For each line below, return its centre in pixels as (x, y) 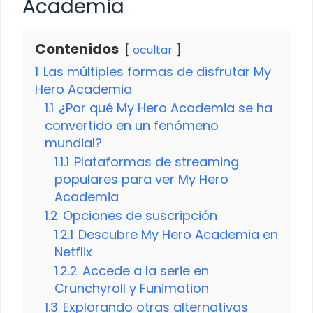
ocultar (153, 50)
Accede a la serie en (146, 270)
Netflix (73, 252)
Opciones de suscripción (140, 215)
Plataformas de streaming (156, 161)
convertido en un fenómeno (132, 125)
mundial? (73, 143)
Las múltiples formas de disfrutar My (157, 71)
